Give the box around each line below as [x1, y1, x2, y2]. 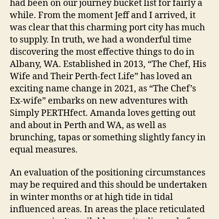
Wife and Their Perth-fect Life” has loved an [10, 70, 192, 82]
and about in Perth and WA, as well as [10, 119, 166, 131]
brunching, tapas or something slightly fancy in [10, 131, 206, 143]
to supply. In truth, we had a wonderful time [10, 34, 192, 45]
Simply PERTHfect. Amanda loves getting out [10, 107, 196, 119]
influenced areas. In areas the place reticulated [10, 204, 205, 215]
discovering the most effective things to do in [10, 46, 195, 58]
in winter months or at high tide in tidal [10, 192, 173, 203]
